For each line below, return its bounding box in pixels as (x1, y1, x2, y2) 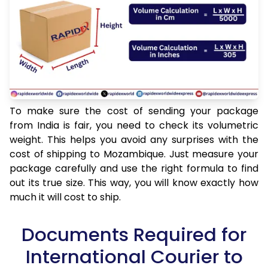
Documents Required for (22, 221, 246, 248)
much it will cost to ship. (10, 190, 121, 205)
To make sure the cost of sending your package (10, 104, 258, 118)
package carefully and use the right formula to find (10, 162, 258, 176)
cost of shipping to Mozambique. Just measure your (10, 147, 258, 162)
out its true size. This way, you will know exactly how (10, 176, 258, 190)
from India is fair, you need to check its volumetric (10, 118, 258, 133)
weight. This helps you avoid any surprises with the (10, 133, 258, 147)
